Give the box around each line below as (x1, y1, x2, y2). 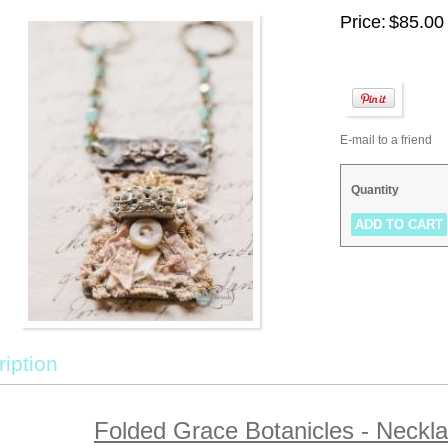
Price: (340, 12, 386, 32)
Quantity (351, 183, 399, 197)
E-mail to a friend (340, 133, 432, 147)
